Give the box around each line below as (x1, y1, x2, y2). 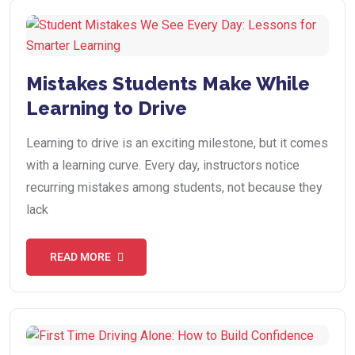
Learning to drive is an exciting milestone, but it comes (26, 136, 328, 151)
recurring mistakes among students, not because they (26, 180, 323, 196)
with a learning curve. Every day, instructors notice (26, 158, 300, 174)
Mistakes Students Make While (26, 72, 310, 96)
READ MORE (49, 250, 111, 264)
